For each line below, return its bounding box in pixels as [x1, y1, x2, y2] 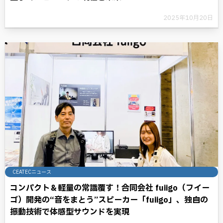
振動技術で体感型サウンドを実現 [10, 206, 129, 218]
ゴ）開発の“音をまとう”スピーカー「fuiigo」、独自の [10, 194, 208, 206]
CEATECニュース [12, 168, 51, 176]
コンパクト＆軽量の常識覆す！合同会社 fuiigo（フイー [10, 182, 210, 194]
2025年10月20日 [163, 13, 213, 22]
